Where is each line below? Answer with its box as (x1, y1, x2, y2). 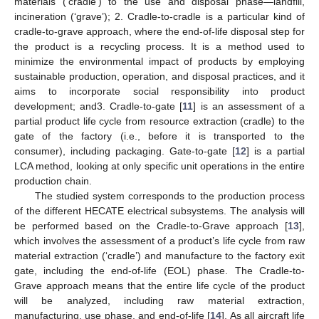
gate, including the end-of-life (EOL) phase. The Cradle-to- (14, 265, 305, 277)
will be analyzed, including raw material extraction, (14, 295, 305, 307)
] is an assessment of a (193, 100, 305, 113)
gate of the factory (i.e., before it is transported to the (14, 130, 305, 142)
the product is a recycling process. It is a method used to (14, 41, 305, 53)
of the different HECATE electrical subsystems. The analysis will (14, 205, 305, 217)
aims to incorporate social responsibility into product (14, 85, 305, 98)
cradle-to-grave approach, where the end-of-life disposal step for (14, 26, 305, 38)
